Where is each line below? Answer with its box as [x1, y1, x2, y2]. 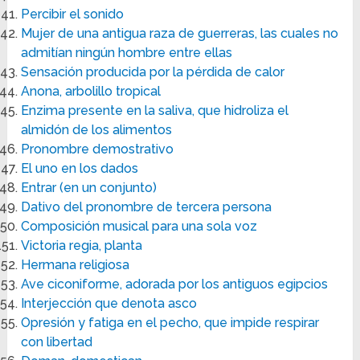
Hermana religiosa [21, 257, 130, 273]
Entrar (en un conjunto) [21, 180, 157, 196]
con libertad [21, 334, 93, 350]
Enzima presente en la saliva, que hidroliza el [21, 103, 289, 119]
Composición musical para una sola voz [21, 219, 258, 235]
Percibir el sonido [21, 6, 125, 22]
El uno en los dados [21, 161, 139, 177]
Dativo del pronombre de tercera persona [21, 199, 272, 215]
